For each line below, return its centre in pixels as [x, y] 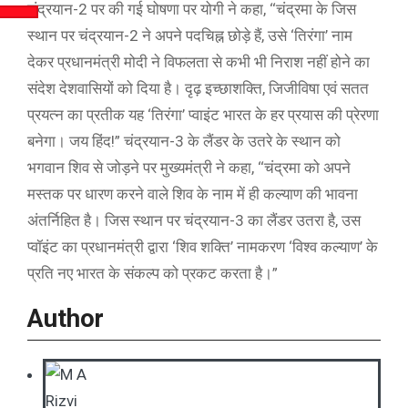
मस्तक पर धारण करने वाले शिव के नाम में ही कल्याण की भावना [193, 194]
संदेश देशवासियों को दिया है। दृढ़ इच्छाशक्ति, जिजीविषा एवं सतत [198, 89]
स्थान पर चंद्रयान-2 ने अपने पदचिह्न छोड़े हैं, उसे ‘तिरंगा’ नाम [190, 36]
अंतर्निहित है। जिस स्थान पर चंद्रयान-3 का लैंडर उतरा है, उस [194, 221]
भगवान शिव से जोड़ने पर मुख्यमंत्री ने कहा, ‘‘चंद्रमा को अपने [189, 168]
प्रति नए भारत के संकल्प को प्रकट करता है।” [153, 274]
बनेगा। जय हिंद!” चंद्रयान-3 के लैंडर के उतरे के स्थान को [184, 142]
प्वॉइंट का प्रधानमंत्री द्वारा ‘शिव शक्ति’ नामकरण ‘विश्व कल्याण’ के [203, 247]
